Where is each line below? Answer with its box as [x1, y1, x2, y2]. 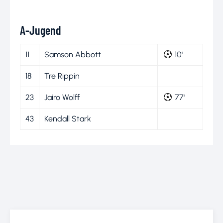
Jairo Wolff [44, 92, 80, 102]
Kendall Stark [44, 113, 91, 123]
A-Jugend [20, 22, 61, 37]
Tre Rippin [44, 71, 80, 81]
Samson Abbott [44, 49, 101, 59]
